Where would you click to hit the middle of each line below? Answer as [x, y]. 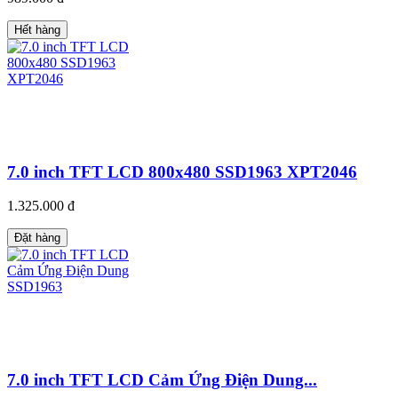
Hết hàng [37, 29]
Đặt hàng [37, 238]
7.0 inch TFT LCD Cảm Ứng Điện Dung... [162, 380]
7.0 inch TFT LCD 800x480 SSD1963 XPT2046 [182, 171]
